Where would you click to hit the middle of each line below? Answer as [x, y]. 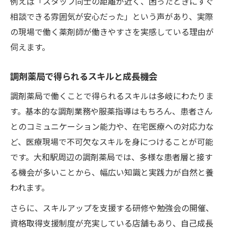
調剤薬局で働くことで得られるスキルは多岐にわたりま [112, 95]
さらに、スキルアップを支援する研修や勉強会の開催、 [112, 207]
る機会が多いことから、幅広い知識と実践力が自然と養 [112, 172]
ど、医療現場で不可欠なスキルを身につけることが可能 [112, 141]
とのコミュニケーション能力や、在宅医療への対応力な [112, 126]
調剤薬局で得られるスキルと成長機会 [84, 76]
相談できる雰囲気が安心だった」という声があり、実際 [112, 16]
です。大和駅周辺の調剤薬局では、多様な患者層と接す [111, 156]
